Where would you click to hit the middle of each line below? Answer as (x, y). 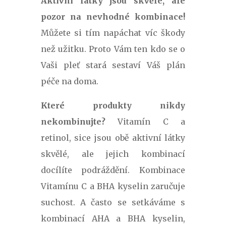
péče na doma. (69, 81)
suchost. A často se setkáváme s (113, 202)
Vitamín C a (145, 121)
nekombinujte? (73, 121)
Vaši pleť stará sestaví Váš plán (113, 65)
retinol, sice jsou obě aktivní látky (113, 137)
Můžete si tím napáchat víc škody (113, 33)
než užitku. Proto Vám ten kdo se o (113, 49)
